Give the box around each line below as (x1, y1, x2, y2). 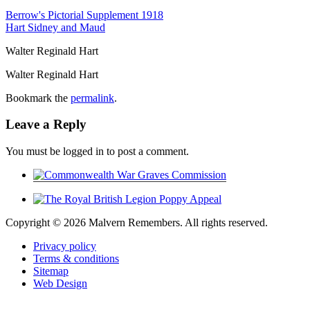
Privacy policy (33, 240, 96, 253)
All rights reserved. (185, 217, 268, 229)
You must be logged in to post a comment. (6, 145, 189, 158)
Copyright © (6, 217, 64, 229)
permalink (71, 91, 114, 104)
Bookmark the (6, 91, 71, 104)
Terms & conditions (33, 253, 119, 265)
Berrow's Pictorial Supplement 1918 (6, 8, 163, 21)
